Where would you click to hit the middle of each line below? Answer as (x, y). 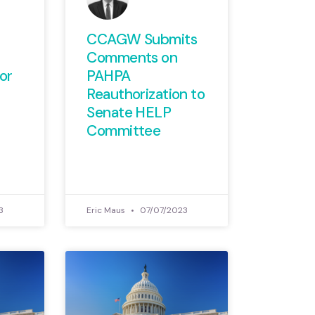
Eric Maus (107, 210)
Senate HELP (129, 112)
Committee (124, 130)
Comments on (132, 57)
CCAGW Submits (142, 39)
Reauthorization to (146, 94)
